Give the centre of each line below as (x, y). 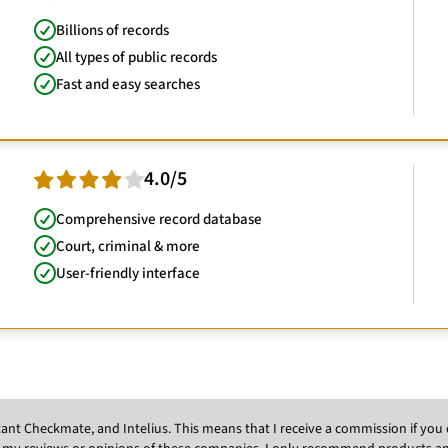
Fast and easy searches (128, 84)
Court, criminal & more (128, 246)
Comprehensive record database (159, 219)
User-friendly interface (128, 273)
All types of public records (136, 57)
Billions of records (112, 30)
